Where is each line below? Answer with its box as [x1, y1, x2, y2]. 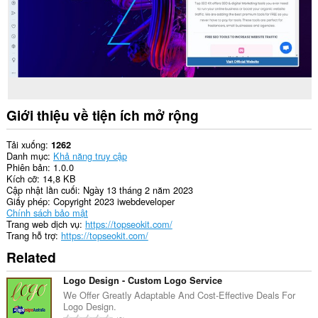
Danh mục [6, 149, 48, 163]
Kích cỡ [6, 172, 37, 186]
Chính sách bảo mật [6, 206, 88, 220]
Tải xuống [6, 138, 45, 152]
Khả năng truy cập [53, 149, 127, 163]
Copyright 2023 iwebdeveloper [53, 194, 175, 209]
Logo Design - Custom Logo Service [62, 273, 222, 287]
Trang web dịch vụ [6, 217, 79, 231]
